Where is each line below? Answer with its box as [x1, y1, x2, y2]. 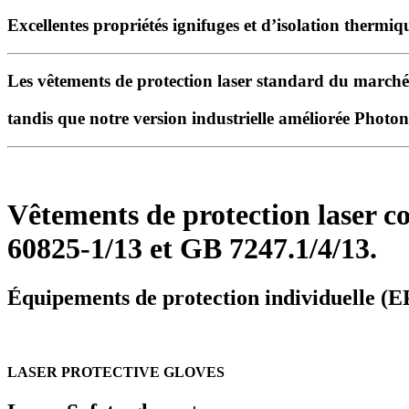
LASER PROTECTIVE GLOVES [7, 363, 225, 380]
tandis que [7, 109, 89, 129]
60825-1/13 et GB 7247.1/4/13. [7, 232, 377, 266]
